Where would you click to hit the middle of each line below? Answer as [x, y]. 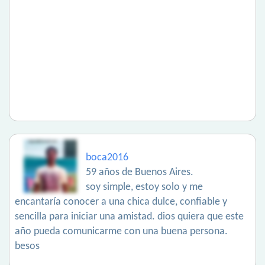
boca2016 [107, 158]
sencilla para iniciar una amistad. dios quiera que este [129, 217]
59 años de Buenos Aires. [140, 173]
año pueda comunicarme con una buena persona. [121, 232]
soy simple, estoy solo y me [144, 188]
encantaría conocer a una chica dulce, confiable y [121, 202]
